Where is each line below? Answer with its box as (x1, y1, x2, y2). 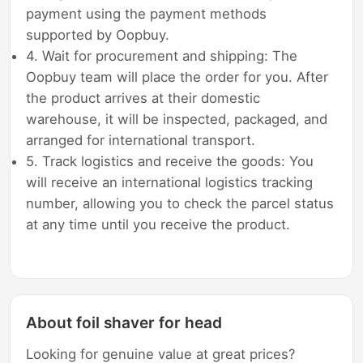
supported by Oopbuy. (26, 27, 170, 44)
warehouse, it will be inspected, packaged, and (26, 111, 328, 128)
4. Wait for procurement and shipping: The (26, 48, 298, 65)
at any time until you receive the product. (26, 216, 291, 233)
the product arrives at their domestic (26, 90, 261, 107)
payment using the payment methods (26, 6, 267, 23)
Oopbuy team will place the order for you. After (26, 69, 329, 86)
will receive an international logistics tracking (26, 174, 314, 191)
